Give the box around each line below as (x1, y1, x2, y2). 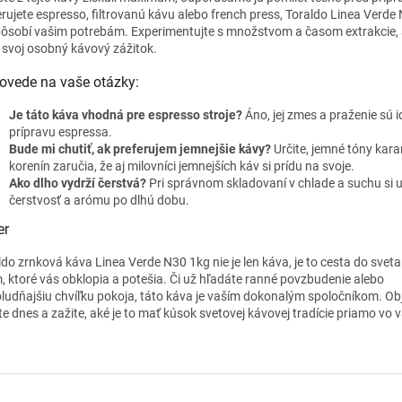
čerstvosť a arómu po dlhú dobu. (9, 193, 189, 208)
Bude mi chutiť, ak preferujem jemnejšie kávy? (9, 142, 271, 157)
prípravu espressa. (9, 125, 112, 140)
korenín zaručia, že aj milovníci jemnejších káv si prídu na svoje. (9, 159, 354, 174)
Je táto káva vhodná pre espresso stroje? (9, 108, 242, 123)
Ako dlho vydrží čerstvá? (9, 176, 146, 191)
